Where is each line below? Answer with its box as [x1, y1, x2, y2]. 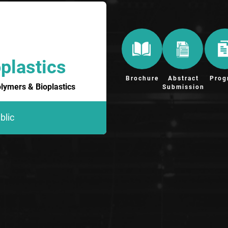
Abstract [168, 75, 199, 82]
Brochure [125, 75, 159, 82]
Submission [162, 83, 205, 91]
